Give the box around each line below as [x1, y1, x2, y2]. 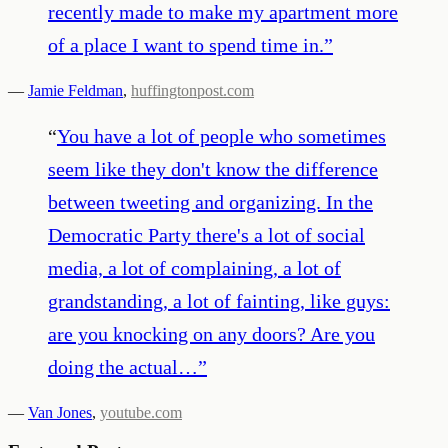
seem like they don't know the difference [48, 157, 378, 180]
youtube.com [100, 403, 182, 421]
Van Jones [28, 403, 92, 421]
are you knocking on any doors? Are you [48, 322, 375, 345]
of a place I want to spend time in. [48, 33, 324, 56]
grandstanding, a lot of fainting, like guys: [48, 289, 390, 312]
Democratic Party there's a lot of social [48, 223, 365, 246]
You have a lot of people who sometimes [57, 124, 386, 147]
